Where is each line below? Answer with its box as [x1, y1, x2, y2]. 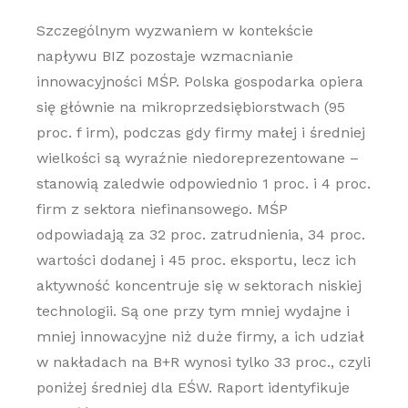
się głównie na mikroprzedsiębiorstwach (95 [36, 98, 345, 116]
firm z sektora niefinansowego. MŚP [36, 200, 288, 218]
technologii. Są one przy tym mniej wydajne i [36, 302, 350, 320]
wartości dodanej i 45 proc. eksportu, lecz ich [36, 251, 356, 269]
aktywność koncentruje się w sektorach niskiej [36, 277, 362, 294]
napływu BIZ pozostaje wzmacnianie [36, 47, 293, 65]
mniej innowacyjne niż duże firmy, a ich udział [36, 328, 364, 345]
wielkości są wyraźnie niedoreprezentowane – [36, 149, 359, 167]
